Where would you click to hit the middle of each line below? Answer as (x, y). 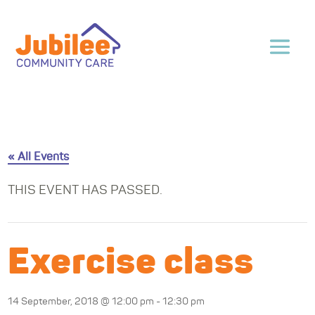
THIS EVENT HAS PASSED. (85, 191)
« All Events (39, 157)
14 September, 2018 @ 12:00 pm (81, 302)
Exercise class (131, 263)
